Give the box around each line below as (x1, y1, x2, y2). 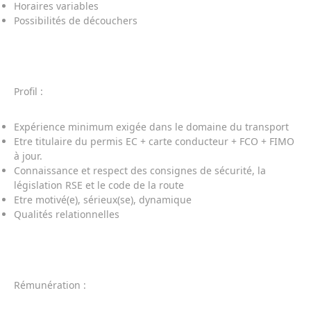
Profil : (14, 85, 43, 98)
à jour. (14, 149, 42, 162)
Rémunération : (14, 278, 86, 292)
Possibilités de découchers (14, 14, 137, 27)
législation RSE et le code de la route (14, 178, 184, 192)
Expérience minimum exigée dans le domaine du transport (14, 120, 289, 133)
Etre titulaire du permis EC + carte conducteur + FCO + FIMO (14, 135, 294, 148)
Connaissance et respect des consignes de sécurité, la (14, 164, 266, 177)
